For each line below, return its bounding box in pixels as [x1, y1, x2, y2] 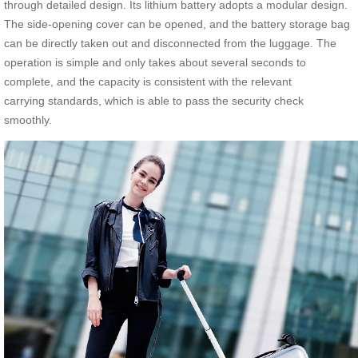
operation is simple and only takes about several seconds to [4, 55, 306, 69]
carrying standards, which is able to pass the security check [4, 93, 304, 107]
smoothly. [4, 113, 52, 126]
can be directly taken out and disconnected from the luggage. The [4, 36, 336, 50]
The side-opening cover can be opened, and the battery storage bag [4, 17, 350, 30]
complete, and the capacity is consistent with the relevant [4, 74, 292, 88]
